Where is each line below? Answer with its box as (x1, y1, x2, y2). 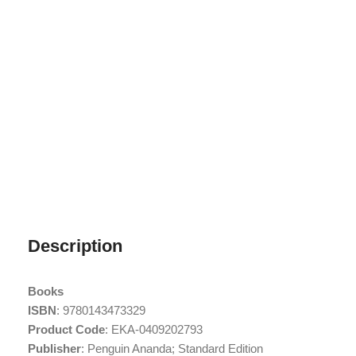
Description (28, 236, 122, 256)
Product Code (28, 323, 105, 336)
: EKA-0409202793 (105, 323, 203, 336)
